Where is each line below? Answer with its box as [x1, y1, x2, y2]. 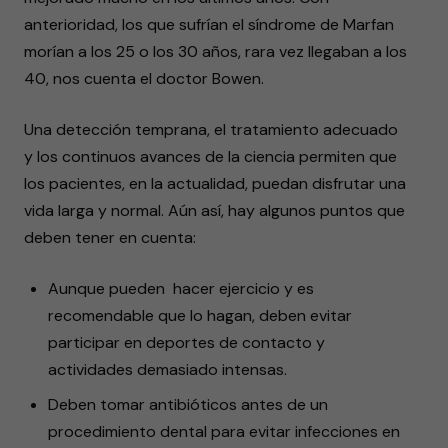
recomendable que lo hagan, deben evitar [48, 305, 352, 326]
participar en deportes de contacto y [48, 332, 325, 353]
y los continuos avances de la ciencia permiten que [24, 146, 397, 167]
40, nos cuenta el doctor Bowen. [24, 68, 264, 89]
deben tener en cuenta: [24, 227, 196, 248]
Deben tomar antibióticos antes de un [48, 394, 328, 415]
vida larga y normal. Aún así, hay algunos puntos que [24, 200, 405, 221]
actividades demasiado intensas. [48, 359, 287, 380]
